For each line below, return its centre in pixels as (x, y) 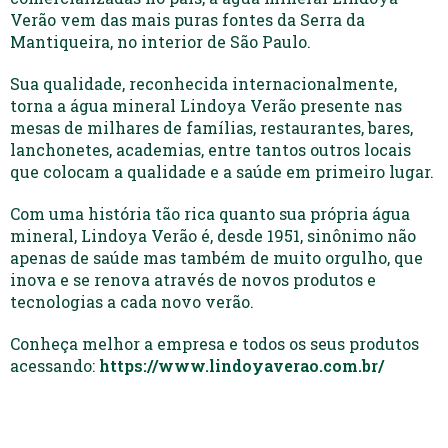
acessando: (54, 365)
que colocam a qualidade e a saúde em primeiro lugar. (222, 171)
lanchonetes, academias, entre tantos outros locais (210, 149)
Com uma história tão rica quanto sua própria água (210, 213)
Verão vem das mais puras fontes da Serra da (187, 19)
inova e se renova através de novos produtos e (193, 279)
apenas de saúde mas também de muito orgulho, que (216, 257)
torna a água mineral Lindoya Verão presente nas (206, 105)
